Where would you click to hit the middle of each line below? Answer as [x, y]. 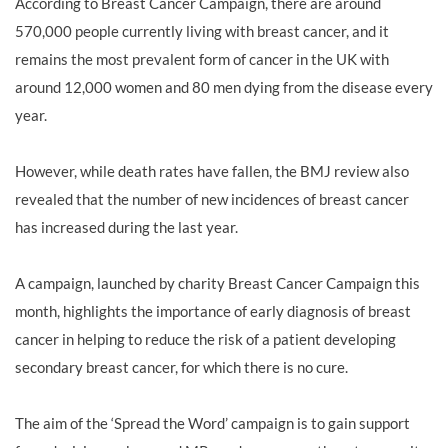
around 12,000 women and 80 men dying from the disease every [224, 87]
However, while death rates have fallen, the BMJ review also [212, 171]
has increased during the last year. [126, 227]
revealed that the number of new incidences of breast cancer [212, 199]
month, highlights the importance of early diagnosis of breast [213, 311]
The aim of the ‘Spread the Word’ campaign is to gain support [212, 423]
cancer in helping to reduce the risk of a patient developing [205, 339]
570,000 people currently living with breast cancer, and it [202, 31]
